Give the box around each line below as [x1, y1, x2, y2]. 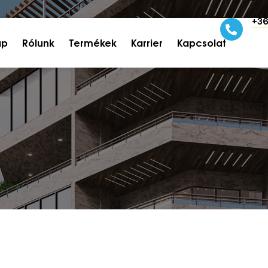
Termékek [68, 36, 117, 49]
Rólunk [22, 36, 54, 49]
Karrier [130, 36, 163, 49]
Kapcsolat [176, 36, 226, 49]
